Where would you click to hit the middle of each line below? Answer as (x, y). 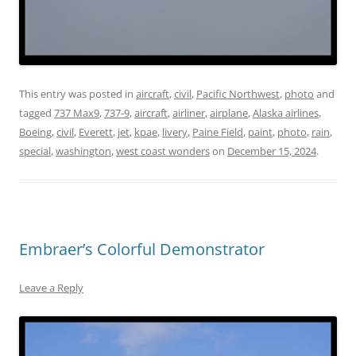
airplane (229, 112)
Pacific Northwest (238, 93)
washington (83, 151)
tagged (37, 112)
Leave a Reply (51, 287)
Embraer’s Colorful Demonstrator (142, 249)
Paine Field (218, 132)
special (35, 151)
